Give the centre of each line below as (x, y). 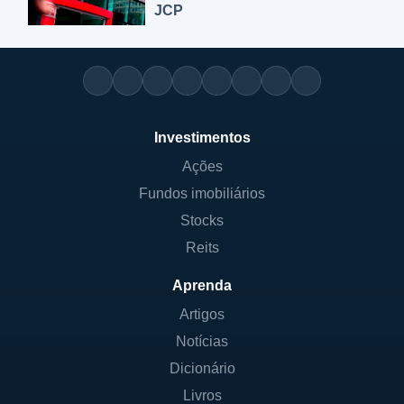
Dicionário (202, 368)
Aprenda (202, 285)
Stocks (202, 220)
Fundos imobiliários (202, 193)
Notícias (202, 341)
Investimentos (202, 138)
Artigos (202, 314)
